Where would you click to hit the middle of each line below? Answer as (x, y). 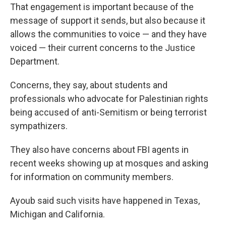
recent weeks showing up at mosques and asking (109, 163)
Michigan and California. (58, 214)
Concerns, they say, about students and (89, 85)
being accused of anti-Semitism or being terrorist (108, 112)
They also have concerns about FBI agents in (99, 150)
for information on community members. (92, 177)
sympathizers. (39, 126)
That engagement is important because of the (102, 7)
